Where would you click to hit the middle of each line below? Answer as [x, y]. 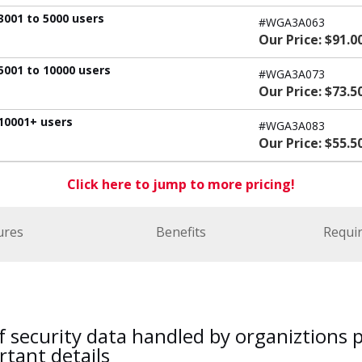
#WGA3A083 [292, 125]
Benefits [181, 232]
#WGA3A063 [292, 22]
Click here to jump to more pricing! [181, 184]
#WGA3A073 [292, 74]
